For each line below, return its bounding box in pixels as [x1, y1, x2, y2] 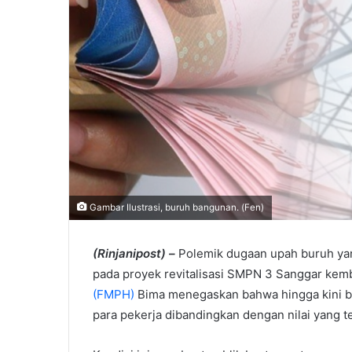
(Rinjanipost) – [93, 246, 175, 262]
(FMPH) [93, 287, 134, 302]
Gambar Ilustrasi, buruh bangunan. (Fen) [87, 202, 264, 214]
